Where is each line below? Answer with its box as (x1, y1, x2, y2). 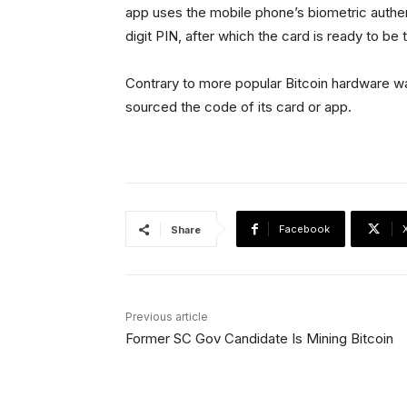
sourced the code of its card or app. (125, 98, 352, 115)
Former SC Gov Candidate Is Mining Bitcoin (125, 330, 393, 347)
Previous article (125, 310, 208, 323)
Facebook (279, 223, 330, 235)
